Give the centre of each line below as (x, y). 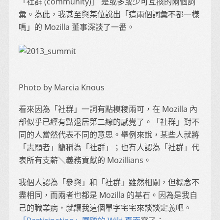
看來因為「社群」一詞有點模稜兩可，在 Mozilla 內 (108, 109)
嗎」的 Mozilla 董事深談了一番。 (77, 27)
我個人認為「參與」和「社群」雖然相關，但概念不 (109, 182)
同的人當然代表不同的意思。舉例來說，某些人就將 (109, 135)
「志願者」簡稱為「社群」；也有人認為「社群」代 (109, 148)
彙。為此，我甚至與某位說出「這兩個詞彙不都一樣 (109, 14)
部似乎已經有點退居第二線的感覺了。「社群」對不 (109, 122)
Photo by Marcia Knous (62, 87)
